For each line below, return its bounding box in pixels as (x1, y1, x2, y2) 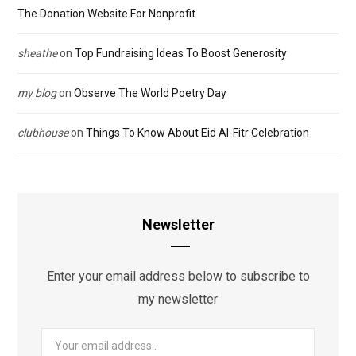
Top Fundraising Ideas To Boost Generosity (75, 47, 287, 60)
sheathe (17, 47, 57, 60)
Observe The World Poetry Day (74, 87, 226, 100)
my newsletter (138, 292, 218, 308)
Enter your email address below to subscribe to (46, 269, 310, 284)
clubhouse (17, 126, 68, 140)
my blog (17, 87, 56, 100)
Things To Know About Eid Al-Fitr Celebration (86, 126, 309, 140)
